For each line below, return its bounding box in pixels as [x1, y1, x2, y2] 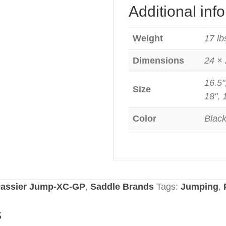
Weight [133, 33, 163, 43]
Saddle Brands [90, 182, 154, 192]
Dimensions [133, 55, 184, 66]
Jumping [181, 182, 218, 192]
